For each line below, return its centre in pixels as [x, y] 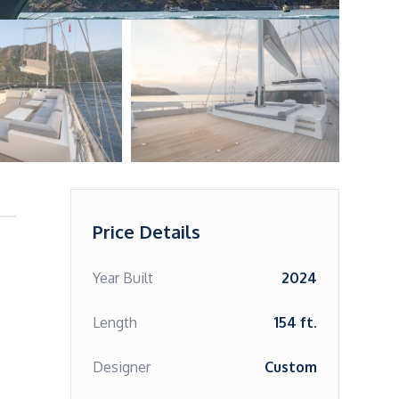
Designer [121, 367]
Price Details [146, 232]
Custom [291, 367]
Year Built [122, 278]
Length [114, 322]
